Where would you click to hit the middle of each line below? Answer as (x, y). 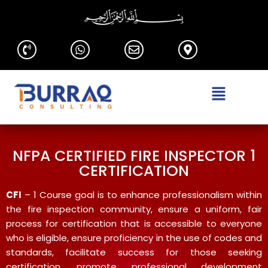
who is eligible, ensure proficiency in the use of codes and (134, 237)
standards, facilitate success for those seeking (134, 252)
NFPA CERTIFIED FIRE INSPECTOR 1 (134, 156)
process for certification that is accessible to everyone (134, 223)
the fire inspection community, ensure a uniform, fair (134, 209)
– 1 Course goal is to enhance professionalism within (142, 194)
